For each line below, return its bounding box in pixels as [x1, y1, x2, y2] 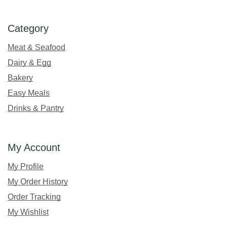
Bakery [8, 73, 33, 82]
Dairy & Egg [8, 58, 51, 67]
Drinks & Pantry [8, 103, 64, 112]
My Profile [8, 162, 44, 171]
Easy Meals [8, 88, 50, 97]
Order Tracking [8, 192, 61, 201]
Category [8, 22, 49, 34]
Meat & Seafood [8, 43, 65, 52]
